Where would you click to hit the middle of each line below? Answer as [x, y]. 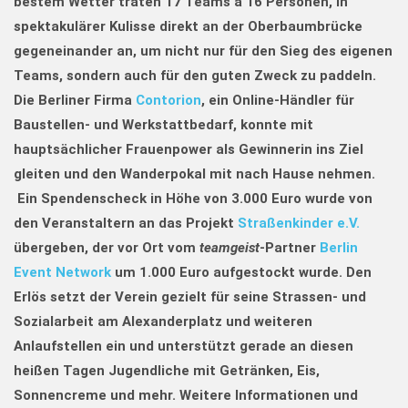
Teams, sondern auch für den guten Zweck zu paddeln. [195, 76]
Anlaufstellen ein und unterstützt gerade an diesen [184, 346]
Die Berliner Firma [75, 100]
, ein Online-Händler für [278, 100]
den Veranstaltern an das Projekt [126, 223]
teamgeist [229, 248]
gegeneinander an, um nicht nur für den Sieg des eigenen [203, 51]
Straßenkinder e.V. [299, 223]
